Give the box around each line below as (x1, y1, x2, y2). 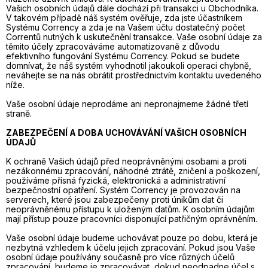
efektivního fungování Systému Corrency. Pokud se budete (6, 51, 240, 61)
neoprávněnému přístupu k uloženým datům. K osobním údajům (6, 204, 255, 214)
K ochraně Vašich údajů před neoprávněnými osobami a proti (6, 156, 246, 166)
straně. (6, 108, 32, 118)
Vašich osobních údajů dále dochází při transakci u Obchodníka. (6, 3, 258, 13)
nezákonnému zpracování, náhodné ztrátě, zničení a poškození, (6, 166, 260, 176)
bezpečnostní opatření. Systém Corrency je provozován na (6, 185, 240, 195)
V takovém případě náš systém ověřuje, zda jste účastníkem (6, 13, 242, 23)
